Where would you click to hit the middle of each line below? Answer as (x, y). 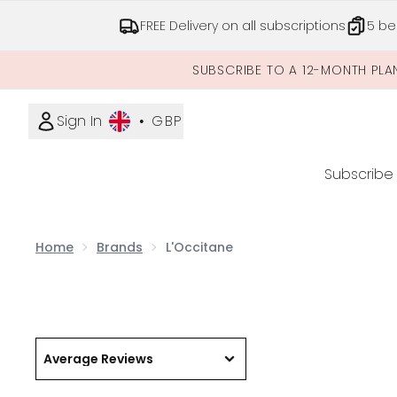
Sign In (79, 121)
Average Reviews (98, 359)
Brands (120, 247)
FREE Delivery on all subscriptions (242, 26)
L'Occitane (199, 247)
